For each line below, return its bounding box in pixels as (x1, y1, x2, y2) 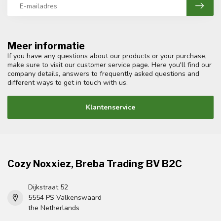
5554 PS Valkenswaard (28, 193, 102, 203)
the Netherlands (28, 203, 79, 213)
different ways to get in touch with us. (7, 78, 128, 88)
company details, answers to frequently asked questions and (7, 69, 199, 79)
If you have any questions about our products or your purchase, (7, 51, 207, 61)
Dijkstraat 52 (28, 183, 68, 192)
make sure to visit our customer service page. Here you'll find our (7, 60, 212, 70)
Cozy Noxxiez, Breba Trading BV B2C (7, 158, 182, 170)
